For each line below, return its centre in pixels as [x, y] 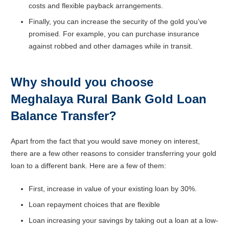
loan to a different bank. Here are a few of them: [88, 165]
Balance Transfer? [65, 116]
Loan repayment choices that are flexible [94, 204]
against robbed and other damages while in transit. [111, 46]
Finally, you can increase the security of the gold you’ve [118, 21]
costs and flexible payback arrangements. [96, 5]
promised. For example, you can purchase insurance [114, 33]
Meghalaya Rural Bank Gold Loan [109, 99]
